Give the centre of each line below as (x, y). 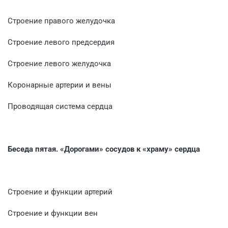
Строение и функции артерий (60, 192)
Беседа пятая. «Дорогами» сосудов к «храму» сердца (104, 149)
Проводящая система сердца (60, 106)
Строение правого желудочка (61, 21)
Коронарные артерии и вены (60, 85)
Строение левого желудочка (59, 63)
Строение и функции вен (53, 213)
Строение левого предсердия (61, 42)
